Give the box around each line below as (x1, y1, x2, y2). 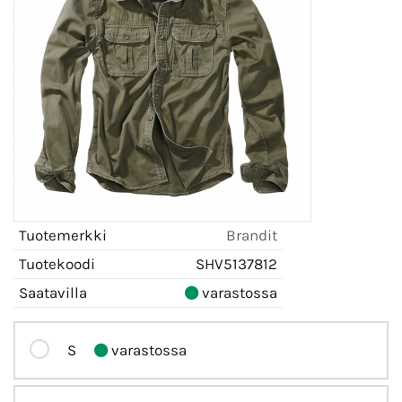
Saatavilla (19, 283, 87, 301)
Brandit (226, 225, 277, 244)
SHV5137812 (196, 254, 277, 273)
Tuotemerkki (19, 225, 107, 244)
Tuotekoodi (19, 254, 95, 273)
